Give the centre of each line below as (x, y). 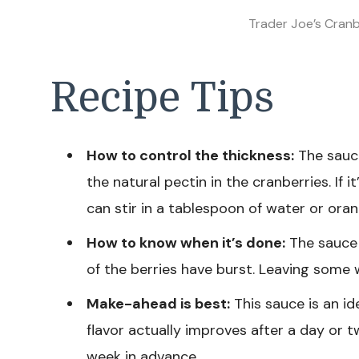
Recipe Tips (162, 98)
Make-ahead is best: (158, 303)
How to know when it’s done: (186, 242)
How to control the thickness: (190, 155)
